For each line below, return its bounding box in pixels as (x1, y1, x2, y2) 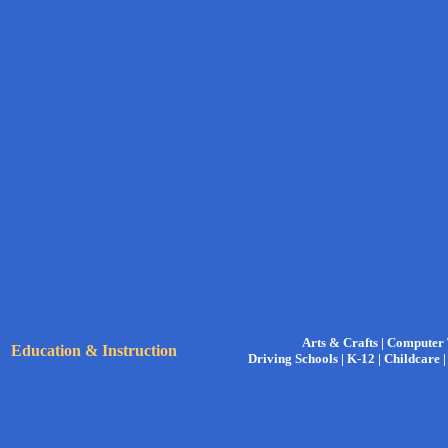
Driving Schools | (248, 351, 347, 366)
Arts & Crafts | (301, 335, 387, 350)
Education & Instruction (10, 342, 177, 359)
